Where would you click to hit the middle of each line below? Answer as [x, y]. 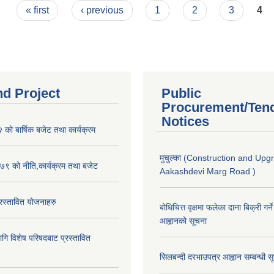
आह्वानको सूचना [183, 221]
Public [181, 93]
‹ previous [102, 10]
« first [38, 10]
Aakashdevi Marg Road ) [208, 171]
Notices [185, 121]
